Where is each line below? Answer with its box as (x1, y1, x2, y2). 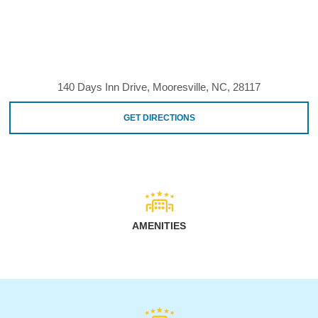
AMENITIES (132, 219, 186, 231)
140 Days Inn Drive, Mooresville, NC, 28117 (57, 80, 261, 93)
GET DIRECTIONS (123, 112, 195, 123)
